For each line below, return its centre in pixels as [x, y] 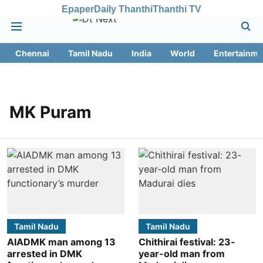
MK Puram [50, 112]
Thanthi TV [177, 9]
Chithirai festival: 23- [187, 242]
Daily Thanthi [123, 9]
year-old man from [182, 253]
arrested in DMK [45, 253]
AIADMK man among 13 [61, 242]
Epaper [78, 9]
